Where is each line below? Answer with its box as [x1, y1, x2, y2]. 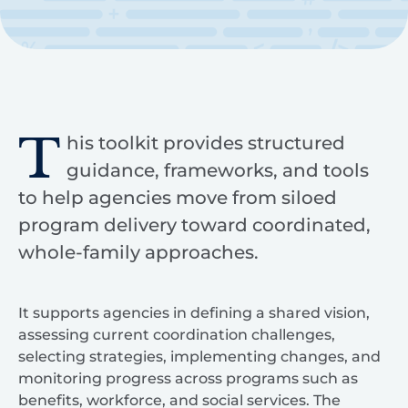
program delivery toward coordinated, [18, 213, 371, 236]
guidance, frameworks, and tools [66, 158, 369, 181]
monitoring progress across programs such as [18, 369, 358, 387]
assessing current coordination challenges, [18, 325, 335, 343]
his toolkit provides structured [66, 131, 345, 154]
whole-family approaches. [18, 240, 259, 263]
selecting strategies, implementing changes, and [18, 347, 381, 365]
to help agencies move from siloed [18, 186, 337, 209]
